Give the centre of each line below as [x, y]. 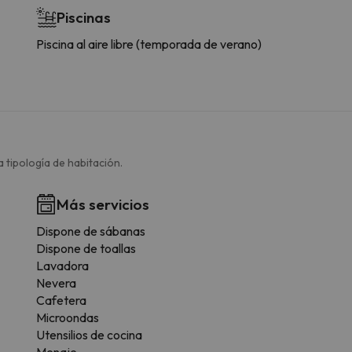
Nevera [56, 282]
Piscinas [83, 17]
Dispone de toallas [86, 248]
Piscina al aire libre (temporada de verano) [148, 44]
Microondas [67, 317]
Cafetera [61, 300]
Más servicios [103, 204]
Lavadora [62, 265]
